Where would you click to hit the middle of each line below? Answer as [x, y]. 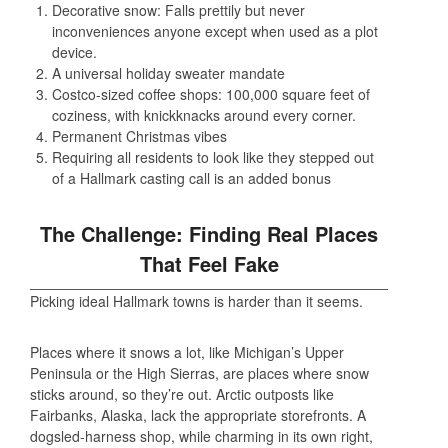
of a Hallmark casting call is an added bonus [191, 177]
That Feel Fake [209, 263]
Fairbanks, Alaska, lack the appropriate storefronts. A [198, 415]
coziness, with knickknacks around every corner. [204, 114]
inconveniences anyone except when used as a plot [215, 30]
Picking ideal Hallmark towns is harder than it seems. [196, 301]
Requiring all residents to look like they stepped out [213, 156]
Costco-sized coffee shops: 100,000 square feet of [211, 93]
